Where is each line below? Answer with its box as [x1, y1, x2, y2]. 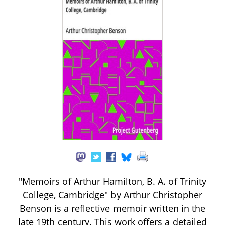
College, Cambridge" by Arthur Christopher [22, 188, 203, 201]
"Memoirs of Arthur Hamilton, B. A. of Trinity [19, 175, 206, 187]
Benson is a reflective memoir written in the [19, 202, 206, 214]
